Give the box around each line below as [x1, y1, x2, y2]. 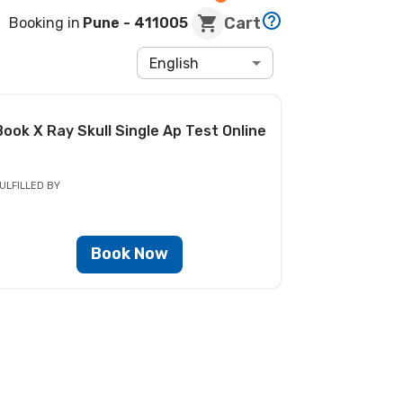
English [149, 54, 200, 72]
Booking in [9, 14, 81, 31]
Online [221, 121, 266, 139]
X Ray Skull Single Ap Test [32, 121, 222, 139]
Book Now [91, 244, 169, 264]
